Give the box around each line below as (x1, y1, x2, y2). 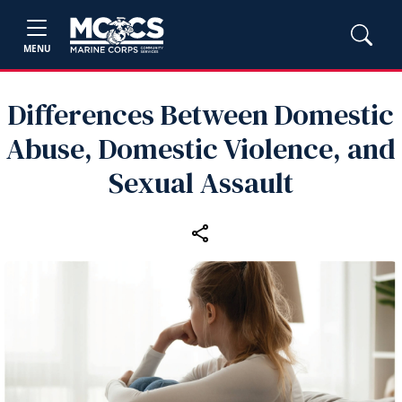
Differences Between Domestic (8, 95, 394, 135)
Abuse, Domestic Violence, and (6, 129, 396, 169)
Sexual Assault (109, 163, 293, 203)
